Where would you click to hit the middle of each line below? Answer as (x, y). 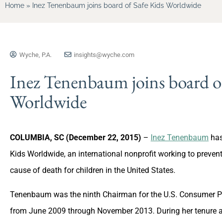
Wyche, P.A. (35, 55)
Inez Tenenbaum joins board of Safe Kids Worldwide (117, 5)
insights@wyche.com (104, 55)
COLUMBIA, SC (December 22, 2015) (76, 137)
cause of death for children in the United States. (93, 170)
